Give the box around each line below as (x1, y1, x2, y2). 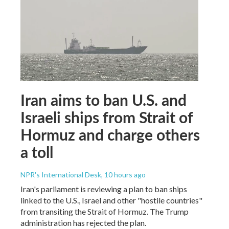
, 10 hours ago (101, 170, 146, 179)
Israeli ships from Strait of (20, 106, 193, 128)
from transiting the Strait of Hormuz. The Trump (20, 206, 189, 216)
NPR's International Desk (20, 170, 101, 179)
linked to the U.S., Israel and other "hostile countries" (20, 195, 202, 205)
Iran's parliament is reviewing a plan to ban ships (20, 184, 187, 194)
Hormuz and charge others (20, 123, 200, 145)
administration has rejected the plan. (20, 217, 146, 227)
